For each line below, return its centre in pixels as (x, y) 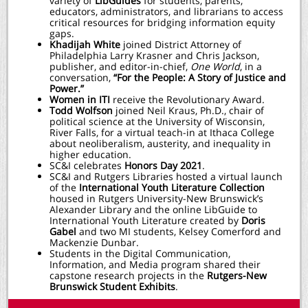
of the (63, 187)
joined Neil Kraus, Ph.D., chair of (188, 110)
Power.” (67, 88)
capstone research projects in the (128, 275)
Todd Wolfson (81, 110)
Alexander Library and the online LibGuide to (153, 209)
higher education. (90, 154)
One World (215, 66)
